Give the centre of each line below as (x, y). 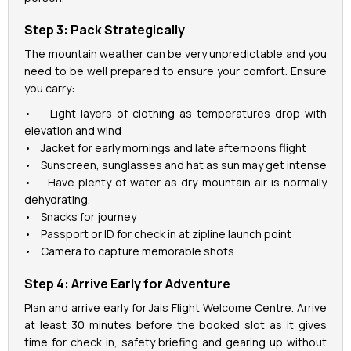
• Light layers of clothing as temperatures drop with (175, 114)
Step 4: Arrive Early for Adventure (127, 284)
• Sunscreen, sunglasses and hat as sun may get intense (175, 165)
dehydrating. (58, 200)
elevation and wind (73, 131)
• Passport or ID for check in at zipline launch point (158, 234)
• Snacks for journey (80, 217)
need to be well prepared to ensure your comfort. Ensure (175, 71)
